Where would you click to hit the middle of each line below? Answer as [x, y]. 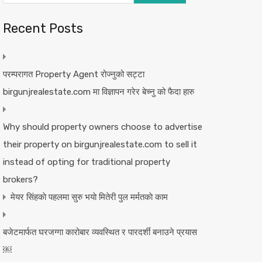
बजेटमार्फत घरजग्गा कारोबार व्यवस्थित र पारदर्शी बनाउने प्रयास [100, 232]
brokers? [20, 180]
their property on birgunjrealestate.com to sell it [100, 144]
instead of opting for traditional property [86, 162]
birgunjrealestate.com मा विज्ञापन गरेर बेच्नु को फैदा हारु [98, 92]
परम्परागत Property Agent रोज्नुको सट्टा [73, 74]
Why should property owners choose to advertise [102, 127]
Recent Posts [43, 28]
